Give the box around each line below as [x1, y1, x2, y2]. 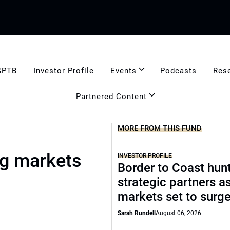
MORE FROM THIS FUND [118, 124, 202, 133]
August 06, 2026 [156, 209, 202, 217]
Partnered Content [76, 91, 147, 101]
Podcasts [160, 66, 197, 75]
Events [110, 66, 137, 75]
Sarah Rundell [118, 209, 156, 217]
